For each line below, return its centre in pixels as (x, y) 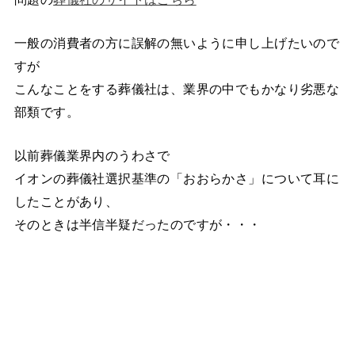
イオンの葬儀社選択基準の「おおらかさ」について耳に (177, 179)
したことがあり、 (66, 202)
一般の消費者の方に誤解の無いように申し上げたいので (177, 43)
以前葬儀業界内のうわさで (92, 156)
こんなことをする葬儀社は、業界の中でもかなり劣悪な (177, 89)
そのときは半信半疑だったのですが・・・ (137, 225)
